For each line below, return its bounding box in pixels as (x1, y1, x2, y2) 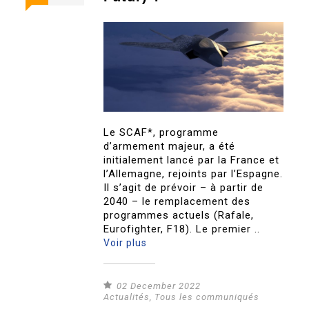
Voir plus (103, 237, 148, 248)
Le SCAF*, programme (103, 126, 219, 139)
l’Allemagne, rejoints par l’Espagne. (103, 167, 283, 180)
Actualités (103, 291, 150, 302)
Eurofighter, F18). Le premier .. (103, 222, 261, 235)
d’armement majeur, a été (103, 139, 236, 152)
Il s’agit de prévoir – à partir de (103, 181, 264, 194)
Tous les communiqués (154, 291, 260, 302)
